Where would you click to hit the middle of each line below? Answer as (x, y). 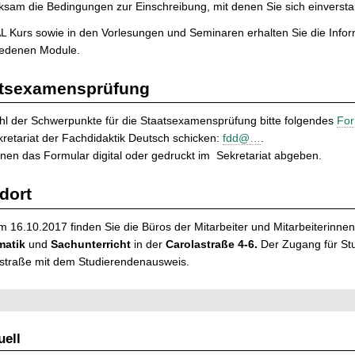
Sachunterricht (91, 244)
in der (148, 244)
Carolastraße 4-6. (213, 244)
